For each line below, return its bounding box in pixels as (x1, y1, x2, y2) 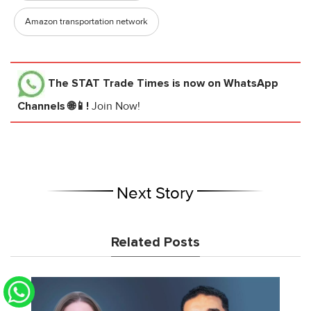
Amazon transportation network (25, 16, 148, 28)
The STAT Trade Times (48, 76, 169, 91)
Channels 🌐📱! (17, 99, 92, 114)
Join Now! (92, 99, 140, 114)
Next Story (117, 183, 194, 204)
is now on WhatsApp (169, 76, 278, 91)
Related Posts (111, 234, 200, 251)
